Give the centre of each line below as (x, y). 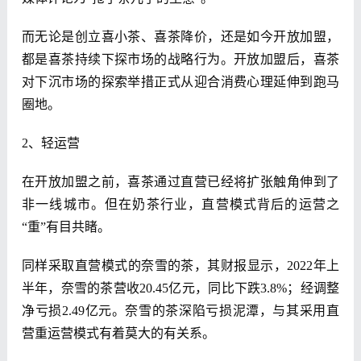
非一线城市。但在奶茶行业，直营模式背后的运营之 (180, 205)
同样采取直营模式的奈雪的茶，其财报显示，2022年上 (180, 266)
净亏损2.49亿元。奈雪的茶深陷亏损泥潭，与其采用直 (180, 311)
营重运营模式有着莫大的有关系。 (118, 334)
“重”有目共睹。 (66, 227)
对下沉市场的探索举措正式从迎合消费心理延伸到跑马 (180, 82)
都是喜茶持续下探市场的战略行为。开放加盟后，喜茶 (180, 60)
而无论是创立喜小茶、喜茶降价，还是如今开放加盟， (180, 37)
